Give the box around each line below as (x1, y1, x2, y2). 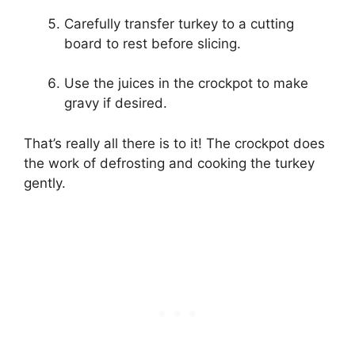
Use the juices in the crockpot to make (64, 75, 308, 92)
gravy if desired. (64, 95, 167, 112)
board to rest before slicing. (64, 35, 241, 52)
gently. (24, 174, 66, 191)
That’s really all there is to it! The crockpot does (24, 135, 325, 151)
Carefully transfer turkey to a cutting (64, 15, 294, 32)
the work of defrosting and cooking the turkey (24, 155, 315, 171)
